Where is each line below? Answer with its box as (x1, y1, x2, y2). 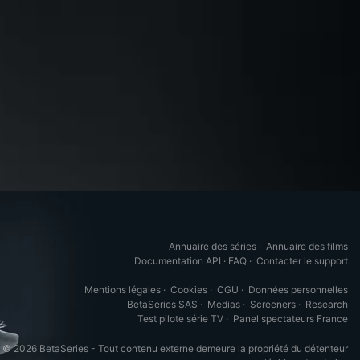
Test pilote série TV (137, 313, 223, 325)
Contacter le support (256, 255, 348, 268)
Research (305, 298, 348, 311)
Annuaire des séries (169, 240, 256, 253)
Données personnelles (248, 284, 348, 297)
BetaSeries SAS (127, 298, 198, 311)
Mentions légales (84, 284, 161, 297)
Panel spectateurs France (233, 313, 348, 325)
